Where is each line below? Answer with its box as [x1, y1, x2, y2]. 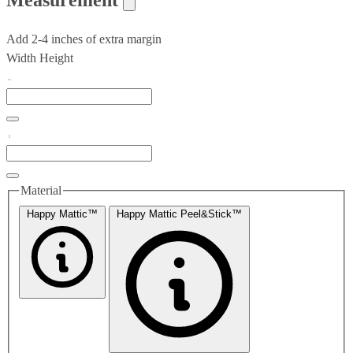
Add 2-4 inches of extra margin [6, 32, 162, 46]
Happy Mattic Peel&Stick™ [117, 208, 242, 221]
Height [39, 50, 73, 65]
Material [20, 183, 61, 197]
